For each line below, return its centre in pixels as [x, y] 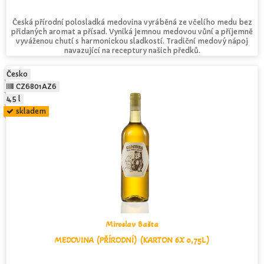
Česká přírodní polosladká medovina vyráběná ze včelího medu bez [132, 22]
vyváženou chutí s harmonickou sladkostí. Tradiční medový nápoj [132, 41]
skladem [31, 111]
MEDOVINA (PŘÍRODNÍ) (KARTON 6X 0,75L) [132, 240]
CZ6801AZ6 [37, 87]
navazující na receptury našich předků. [132, 51]
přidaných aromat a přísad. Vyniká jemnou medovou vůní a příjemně [132, 32]
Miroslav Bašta [132, 225]
